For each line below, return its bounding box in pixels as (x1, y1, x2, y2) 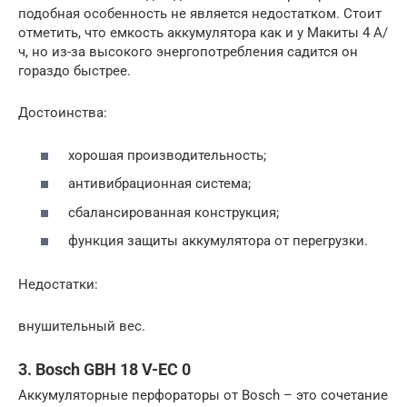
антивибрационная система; (68, 175, 251, 193)
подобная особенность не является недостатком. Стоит (18, 5, 382, 23)
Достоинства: (18, 104, 107, 122)
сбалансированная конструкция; (68, 203, 279, 221)
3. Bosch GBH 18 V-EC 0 (18, 360, 191, 380)
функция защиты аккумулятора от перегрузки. (68, 233, 368, 250)
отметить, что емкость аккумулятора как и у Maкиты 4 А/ (18, 25, 388, 42)
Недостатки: (18, 276, 98, 293)
